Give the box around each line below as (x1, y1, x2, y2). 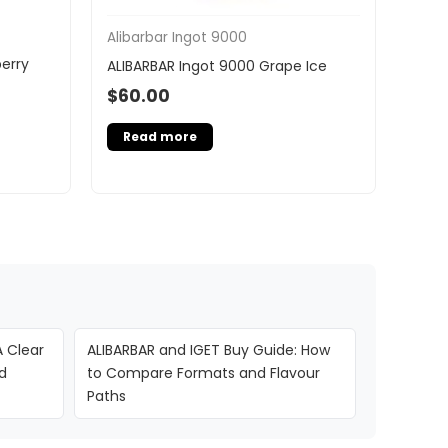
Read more (123, 128, 197, 146)
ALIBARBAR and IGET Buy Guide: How (86, 340, 330, 361)
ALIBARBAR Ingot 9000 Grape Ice (107, 55, 327, 76)
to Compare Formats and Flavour (86, 363, 320, 384)
